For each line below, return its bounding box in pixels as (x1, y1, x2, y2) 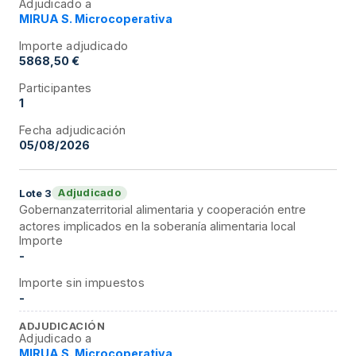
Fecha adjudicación (19, 122, 126, 137)
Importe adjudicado (19, 38, 129, 52)
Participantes (19, 80, 92, 95)
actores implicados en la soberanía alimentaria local (19, 219, 296, 233)
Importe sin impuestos (19, 275, 145, 289)
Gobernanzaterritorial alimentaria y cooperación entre (19, 202, 306, 216)
